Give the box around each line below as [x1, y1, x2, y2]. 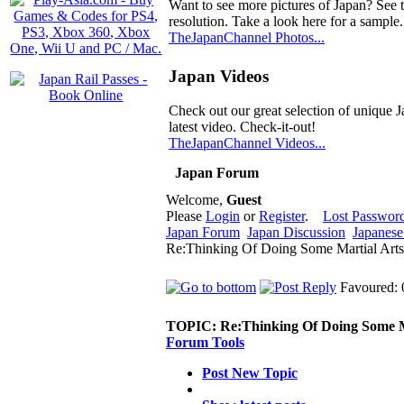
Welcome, [166, 192, 226, 207]
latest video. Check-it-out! [169, 119, 316, 135]
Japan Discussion [247, 225, 345, 240]
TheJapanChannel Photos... [169, 30, 325, 46]
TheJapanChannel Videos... [169, 135, 326, 151]
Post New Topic [202, 365, 298, 381]
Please [166, 208, 206, 224]
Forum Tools [166, 335, 244, 350]
